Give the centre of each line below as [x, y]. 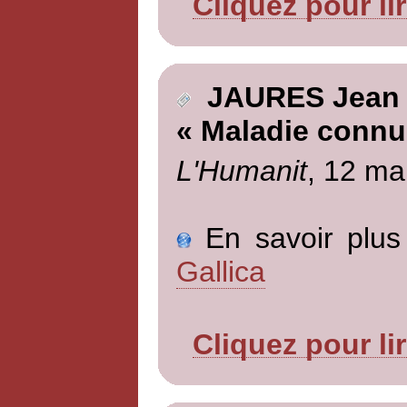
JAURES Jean [295, 98]
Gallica [220, 271]
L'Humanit [241, 170]
